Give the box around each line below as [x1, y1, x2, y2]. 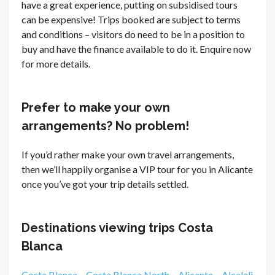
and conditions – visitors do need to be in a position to [21, 28, 245, 40]
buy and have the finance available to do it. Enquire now [21, 42, 251, 55]
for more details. [21, 57, 90, 69]
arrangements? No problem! [21, 118, 189, 133]
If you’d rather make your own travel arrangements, [21, 148, 234, 160]
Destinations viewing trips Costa [21, 220, 213, 235]
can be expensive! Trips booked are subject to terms [21, 13, 241, 25]
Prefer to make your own [21, 99, 170, 115]
